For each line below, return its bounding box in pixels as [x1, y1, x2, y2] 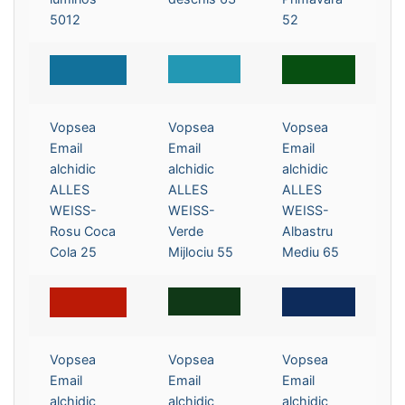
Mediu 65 [282, 243, 340, 259]
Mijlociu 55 [168, 243, 234, 259]
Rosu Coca [50, 222, 117, 239]
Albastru [282, 222, 334, 239]
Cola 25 [50, 243, 98, 259]
